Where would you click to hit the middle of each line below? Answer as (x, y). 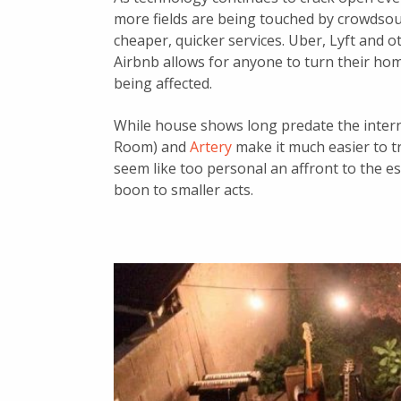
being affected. (163, 84)
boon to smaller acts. (183, 190)
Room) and (152, 147)
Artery (211, 147)
